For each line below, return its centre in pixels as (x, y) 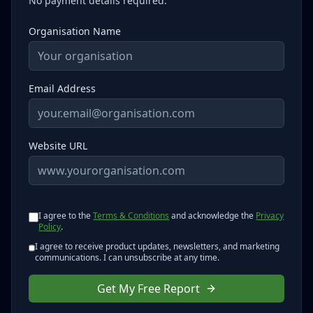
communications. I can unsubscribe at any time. (128, 258)
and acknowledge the (213, 216)
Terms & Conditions (131, 216)
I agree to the (65, 216)
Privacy (270, 216)
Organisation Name (75, 31)
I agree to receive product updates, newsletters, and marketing (158, 247)
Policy (50, 227)
